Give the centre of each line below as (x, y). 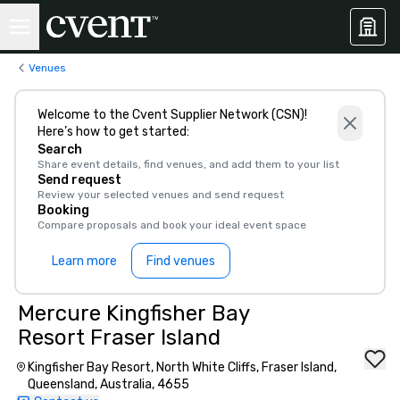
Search (60, 150)
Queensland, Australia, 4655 (108, 384)
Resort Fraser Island (119, 337)
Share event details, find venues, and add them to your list (188, 164)
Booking (63, 210)
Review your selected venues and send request (161, 195)
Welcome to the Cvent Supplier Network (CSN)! (172, 115)
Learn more (84, 261)
